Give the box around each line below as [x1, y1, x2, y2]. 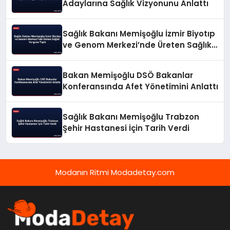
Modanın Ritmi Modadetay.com [55, 166, 175, 178]
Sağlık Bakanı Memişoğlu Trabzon [63, 111, 200, 122]
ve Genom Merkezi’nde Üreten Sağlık [63, 39, 212, 50]
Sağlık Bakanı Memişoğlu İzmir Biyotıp [63, 28, 216, 39]
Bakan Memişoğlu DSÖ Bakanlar [63, 69, 194, 81]
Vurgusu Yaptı [63, 50, 122, 62]
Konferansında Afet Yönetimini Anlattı [63, 81, 219, 92]
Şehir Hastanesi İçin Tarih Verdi [63, 122, 190, 133]
